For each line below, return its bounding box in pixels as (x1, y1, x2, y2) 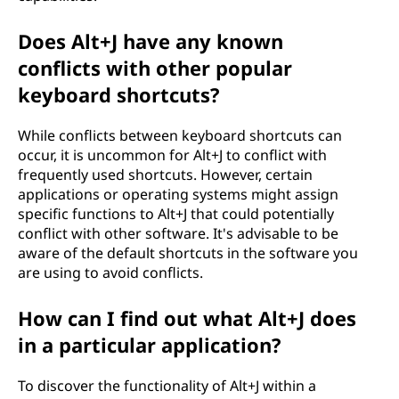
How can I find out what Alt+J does (18, 305, 356, 331)
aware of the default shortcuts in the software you (18, 243, 358, 263)
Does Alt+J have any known (18, 28, 283, 54)
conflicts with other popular (18, 54, 292, 81)
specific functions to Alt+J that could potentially (18, 204, 334, 224)
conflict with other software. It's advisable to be (18, 224, 338, 243)
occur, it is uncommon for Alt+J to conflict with (18, 145, 327, 165)
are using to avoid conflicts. (18, 263, 203, 282)
